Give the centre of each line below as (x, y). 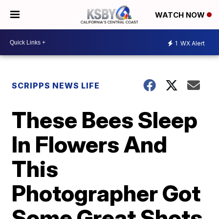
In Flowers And (90, 144)
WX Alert (192, 43)
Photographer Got (106, 193)
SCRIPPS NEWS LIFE (56, 86)
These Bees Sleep (105, 120)
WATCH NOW (181, 15)
